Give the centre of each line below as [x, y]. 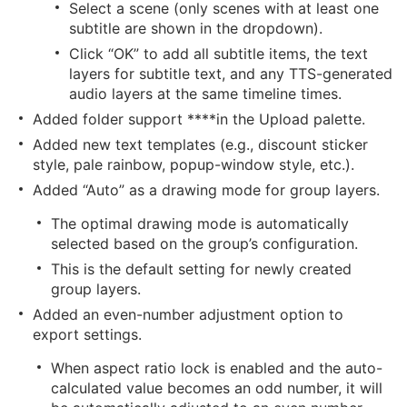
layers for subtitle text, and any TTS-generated [231, 74]
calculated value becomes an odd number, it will [217, 388]
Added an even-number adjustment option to [188, 314]
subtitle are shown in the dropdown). [196, 28]
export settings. [87, 334]
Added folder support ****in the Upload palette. [199, 119]
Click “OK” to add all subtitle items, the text [218, 54]
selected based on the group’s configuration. [204, 243]
